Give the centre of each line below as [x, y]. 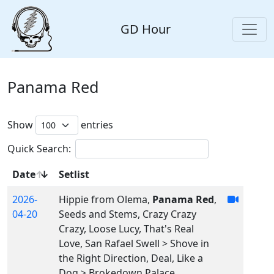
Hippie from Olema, [106, 200]
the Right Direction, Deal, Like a [131, 258]
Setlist [74, 175]
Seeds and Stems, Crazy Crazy [128, 214]
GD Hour [146, 29]
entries [96, 125]
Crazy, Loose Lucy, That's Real [126, 229]
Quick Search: [39, 149]
